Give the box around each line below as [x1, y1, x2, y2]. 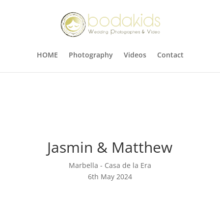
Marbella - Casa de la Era [68, 161, 151, 170]
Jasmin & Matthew [47, 137, 173, 157]
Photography [68, 50, 113, 59]
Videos [123, 50, 146, 59]
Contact [157, 50, 184, 59]
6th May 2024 [87, 172, 132, 181]
